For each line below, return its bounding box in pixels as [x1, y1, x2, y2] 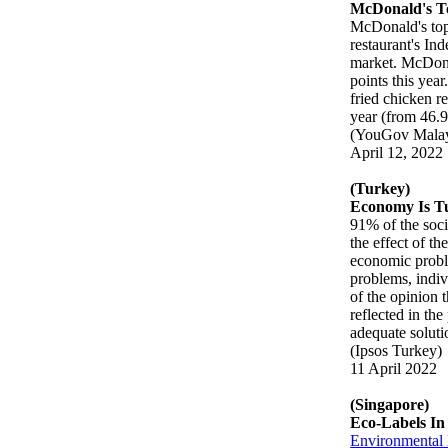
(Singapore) [350, 395, 430, 413]
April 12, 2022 [350, 143, 444, 161]
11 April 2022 [350, 359, 438, 377]
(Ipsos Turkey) [350, 341, 443, 359]
